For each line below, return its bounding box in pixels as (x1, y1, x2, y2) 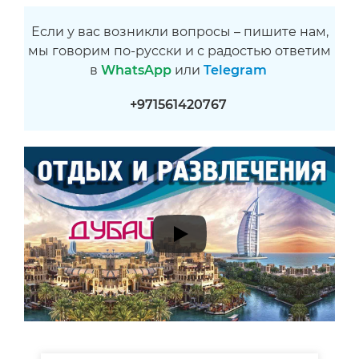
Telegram (203, 63, 267, 78)
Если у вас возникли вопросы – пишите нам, (30, 24, 329, 39)
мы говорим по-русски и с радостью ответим (28, 43, 331, 58)
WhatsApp (100, 63, 171, 78)
